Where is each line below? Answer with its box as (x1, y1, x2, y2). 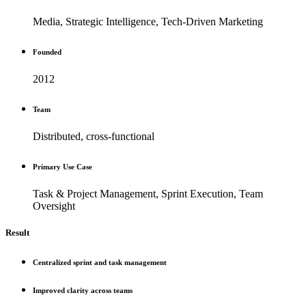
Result (5, 227, 29, 238)
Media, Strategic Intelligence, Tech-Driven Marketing (33, 15, 263, 27)
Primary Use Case (33, 162, 92, 171)
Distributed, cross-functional (33, 130, 154, 142)
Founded (33, 47, 61, 56)
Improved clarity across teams (33, 286, 133, 294)
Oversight (33, 199, 75, 212)
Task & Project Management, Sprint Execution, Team (33, 187, 263, 199)
